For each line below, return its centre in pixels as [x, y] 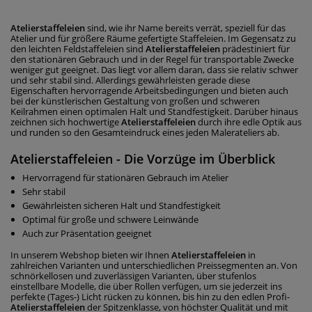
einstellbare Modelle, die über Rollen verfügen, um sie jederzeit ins [146, 286]
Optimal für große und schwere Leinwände [112, 219]
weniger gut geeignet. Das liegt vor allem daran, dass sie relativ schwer [154, 70]
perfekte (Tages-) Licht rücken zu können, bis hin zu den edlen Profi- [150, 297]
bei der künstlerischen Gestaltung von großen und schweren [135, 101]
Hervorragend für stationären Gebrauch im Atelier [125, 178]
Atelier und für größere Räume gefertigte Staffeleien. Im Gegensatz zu [153, 38]
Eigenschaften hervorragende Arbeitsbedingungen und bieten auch [149, 91]
